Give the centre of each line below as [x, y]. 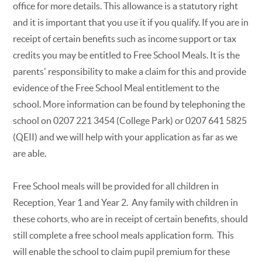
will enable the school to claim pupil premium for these [122, 251]
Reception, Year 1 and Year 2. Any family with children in [126, 202]
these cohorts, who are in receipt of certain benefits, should [131, 218]
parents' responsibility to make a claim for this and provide [130, 71]
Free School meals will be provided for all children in [116, 186]
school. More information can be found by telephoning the [129, 104]
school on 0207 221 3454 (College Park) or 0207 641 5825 [130, 120]
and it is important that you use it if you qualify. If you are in [131, 22]
